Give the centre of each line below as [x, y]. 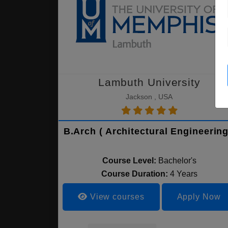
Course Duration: [135, 174]
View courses [116, 197]
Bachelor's [177, 161]
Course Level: [129, 161]
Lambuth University [149, 82]
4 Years [183, 174]
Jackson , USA [149, 97]
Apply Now [199, 197]
